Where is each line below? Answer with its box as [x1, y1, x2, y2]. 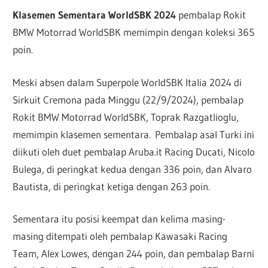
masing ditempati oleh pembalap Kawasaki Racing [13, 230, 228, 243]
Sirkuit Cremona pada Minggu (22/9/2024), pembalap [13, 93, 244, 106]
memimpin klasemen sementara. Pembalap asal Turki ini [13, 127, 255, 141]
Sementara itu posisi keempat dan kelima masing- [13, 212, 226, 226]
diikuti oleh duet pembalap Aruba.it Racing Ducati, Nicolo [13, 145, 255, 158]
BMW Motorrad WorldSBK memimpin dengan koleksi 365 [13, 26, 255, 39]
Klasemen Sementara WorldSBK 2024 [13, 8, 176, 22]
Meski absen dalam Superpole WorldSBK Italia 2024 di [13, 75, 242, 89]
